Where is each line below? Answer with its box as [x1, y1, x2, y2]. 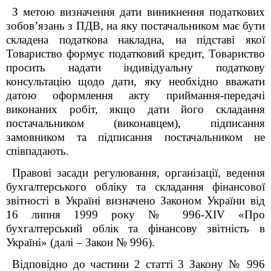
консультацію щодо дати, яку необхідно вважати [6, 75, 265, 88]
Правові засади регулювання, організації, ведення [12, 166, 265, 179]
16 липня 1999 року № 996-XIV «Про [6, 208, 265, 221]
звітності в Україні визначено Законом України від [6, 194, 265, 207]
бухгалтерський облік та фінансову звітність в [6, 222, 265, 235]
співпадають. [6, 145, 69, 157]
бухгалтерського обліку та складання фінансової [6, 180, 265, 193]
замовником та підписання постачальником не [6, 131, 265, 143]
